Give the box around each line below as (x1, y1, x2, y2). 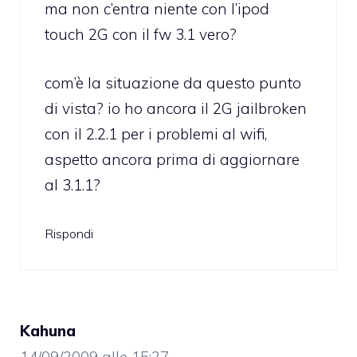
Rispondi (45, 226, 93, 242)
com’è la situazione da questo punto (45, 73, 301, 92)
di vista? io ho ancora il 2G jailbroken (45, 98, 307, 118)
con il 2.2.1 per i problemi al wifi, (45, 124, 267, 143)
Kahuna (20, 321, 76, 341)
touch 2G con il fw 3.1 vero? (45, 25, 237, 45)
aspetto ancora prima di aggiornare (45, 149, 300, 169)
